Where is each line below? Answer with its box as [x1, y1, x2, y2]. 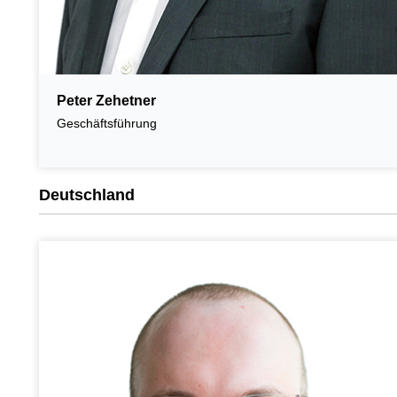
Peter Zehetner [57, 92, 156, 108]
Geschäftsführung [57, 115, 157, 130]
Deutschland [39, 185, 135, 204]
